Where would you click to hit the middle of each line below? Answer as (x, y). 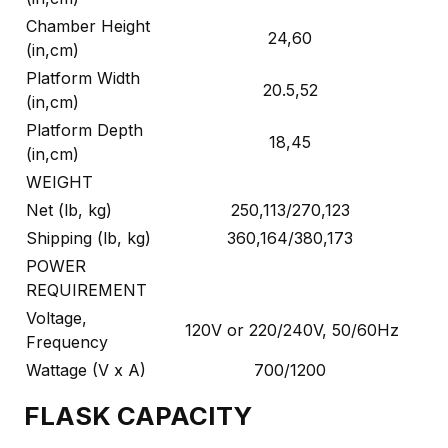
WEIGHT (59, 181)
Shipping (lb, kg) (88, 237)
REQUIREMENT (86, 289)
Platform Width (83, 77)
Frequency (67, 341)
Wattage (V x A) (86, 369)
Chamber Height (88, 25)
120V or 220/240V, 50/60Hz (292, 329)
